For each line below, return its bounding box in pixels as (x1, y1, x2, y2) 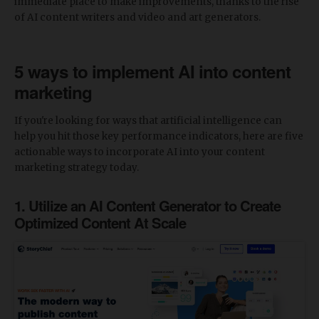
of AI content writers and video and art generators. (14, 11, 261, 23)
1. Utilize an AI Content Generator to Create (14, 194, 281, 216)
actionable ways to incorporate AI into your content (14, 145, 265, 158)
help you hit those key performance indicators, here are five (14, 130, 303, 142)
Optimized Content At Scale (14, 211, 186, 233)
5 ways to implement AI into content (14, 58, 291, 83)
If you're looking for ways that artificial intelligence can (14, 114, 282, 127)
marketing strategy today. (14, 161, 139, 174)
